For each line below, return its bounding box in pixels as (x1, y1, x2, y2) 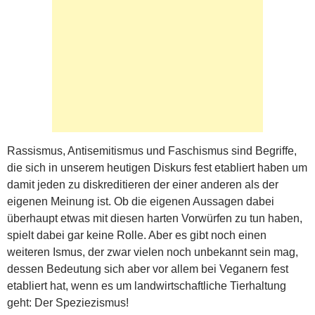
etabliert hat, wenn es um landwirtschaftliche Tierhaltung (7, 280, 286, 292)
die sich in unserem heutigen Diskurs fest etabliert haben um (7, 162, 307, 174)
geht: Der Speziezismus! (7, 297, 129, 309)
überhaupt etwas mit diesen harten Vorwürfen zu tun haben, (7, 212, 302, 224)
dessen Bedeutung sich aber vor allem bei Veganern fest (7, 263, 288, 275)
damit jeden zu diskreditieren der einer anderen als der (7, 179, 278, 191)
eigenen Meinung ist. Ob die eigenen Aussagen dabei (7, 195, 274, 207)
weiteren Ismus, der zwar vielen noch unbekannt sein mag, (7, 246, 298, 258)
